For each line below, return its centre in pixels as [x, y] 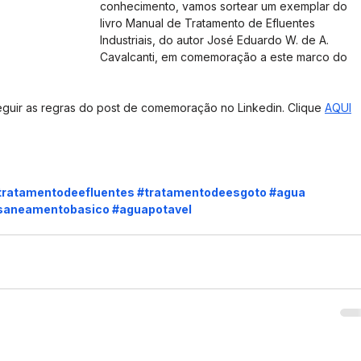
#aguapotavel [152, 209]
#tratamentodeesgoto [202, 192]
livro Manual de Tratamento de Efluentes [209, 23]
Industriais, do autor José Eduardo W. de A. [216, 40]
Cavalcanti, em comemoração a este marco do [225, 57]
